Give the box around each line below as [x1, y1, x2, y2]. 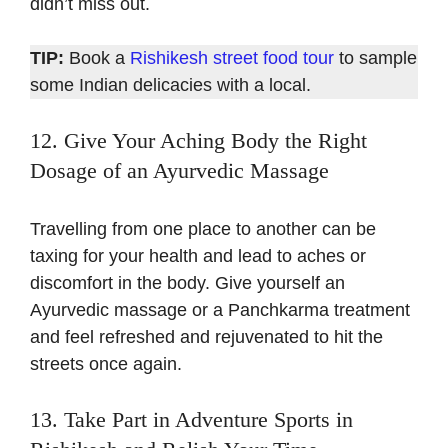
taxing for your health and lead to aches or [30, 246, 366, 267]
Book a [64, 48, 130, 69]
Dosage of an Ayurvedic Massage [30, 158, 329, 184]
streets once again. [30, 354, 182, 375]
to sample [334, 48, 417, 69]
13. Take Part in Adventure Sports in [30, 407, 353, 433]
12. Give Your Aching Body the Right [30, 128, 367, 154]
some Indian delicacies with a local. [30, 75, 311, 96]
